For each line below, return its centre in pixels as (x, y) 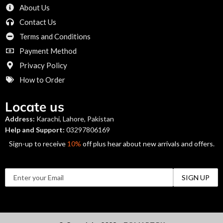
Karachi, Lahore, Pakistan (74, 118)
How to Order (42, 79)
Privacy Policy (43, 65)
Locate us (35, 107)
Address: (20, 118)
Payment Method (48, 51)
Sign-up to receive (38, 143)
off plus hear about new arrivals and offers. (148, 143)
